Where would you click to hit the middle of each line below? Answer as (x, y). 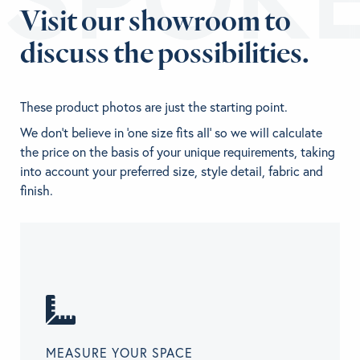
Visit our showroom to (155, 20)
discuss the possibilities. (165, 52)
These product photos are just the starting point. (154, 107)
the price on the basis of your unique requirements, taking (178, 152)
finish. (37, 191)
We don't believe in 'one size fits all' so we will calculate (171, 133)
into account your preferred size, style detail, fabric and (172, 172)
